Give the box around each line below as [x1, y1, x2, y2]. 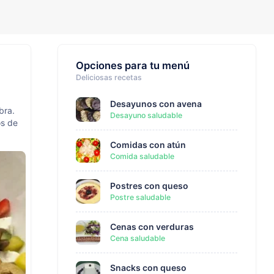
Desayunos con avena [110, 98, 202, 109]
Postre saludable [110, 193, 171, 202]
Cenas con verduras [110, 221, 194, 232]
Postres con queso [110, 180, 188, 191]
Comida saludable [110, 152, 174, 161]
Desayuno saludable [110, 111, 182, 120]
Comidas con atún [110, 139, 186, 150]
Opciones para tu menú [75, 59, 190, 72]
